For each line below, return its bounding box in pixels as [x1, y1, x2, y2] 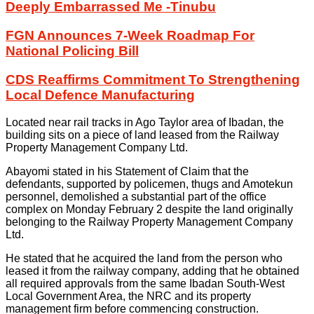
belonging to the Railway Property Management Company [6, 215, 293, 228]
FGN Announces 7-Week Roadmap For [6, 28, 254, 43]
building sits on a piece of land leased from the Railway [6, 128, 279, 141]
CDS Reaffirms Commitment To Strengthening [6, 71, 300, 87]
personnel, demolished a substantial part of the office [6, 190, 266, 203]
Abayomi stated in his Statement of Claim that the [6, 165, 249, 177]
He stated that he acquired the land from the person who [6, 252, 282, 264]
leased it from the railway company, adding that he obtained [6, 264, 299, 277]
